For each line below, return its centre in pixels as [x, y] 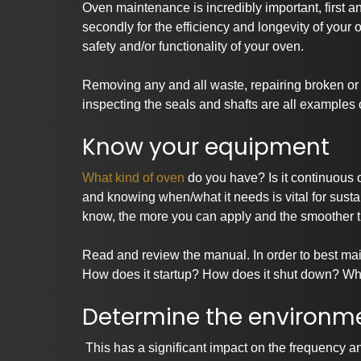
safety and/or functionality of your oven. [193, 47]
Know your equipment [206, 147]
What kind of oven [133, 178]
